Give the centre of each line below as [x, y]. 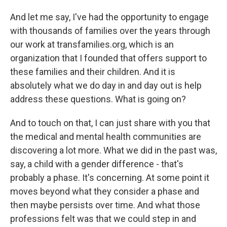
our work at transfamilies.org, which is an [92, 44]
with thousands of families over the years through [110, 31]
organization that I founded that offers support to [108, 58]
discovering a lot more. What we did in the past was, [113, 150]
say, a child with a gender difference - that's [97, 164]
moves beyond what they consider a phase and [105, 191]
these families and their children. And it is [93, 72]
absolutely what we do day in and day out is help [106, 85]
